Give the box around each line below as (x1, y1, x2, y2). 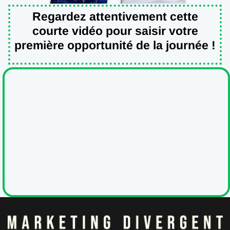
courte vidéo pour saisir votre (32, 24, 198, 37)
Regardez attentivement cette (32, 9, 198, 23)
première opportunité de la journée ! (14, 38, 216, 52)
